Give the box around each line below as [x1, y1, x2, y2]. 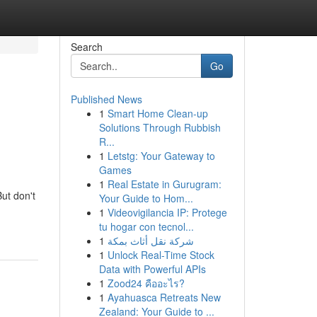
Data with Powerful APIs [98, 262, 206, 276]
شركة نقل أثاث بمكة [107, 234, 194, 248]
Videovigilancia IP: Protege [107, 205, 227, 219]
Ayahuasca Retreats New [107, 290, 221, 304]
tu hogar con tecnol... [98, 219, 194, 234]
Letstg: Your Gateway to [107, 149, 215, 163]
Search [70, 40, 103, 54]
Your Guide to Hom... [98, 191, 193, 205]
